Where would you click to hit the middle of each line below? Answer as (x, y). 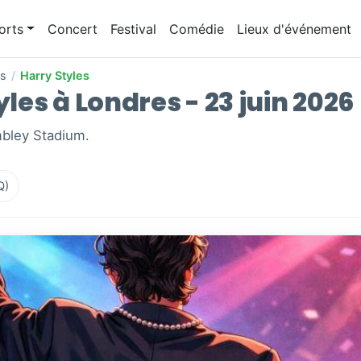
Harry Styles (55, 76)
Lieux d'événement (294, 29)
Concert (72, 29)
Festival (133, 29)
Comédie (196, 29)
